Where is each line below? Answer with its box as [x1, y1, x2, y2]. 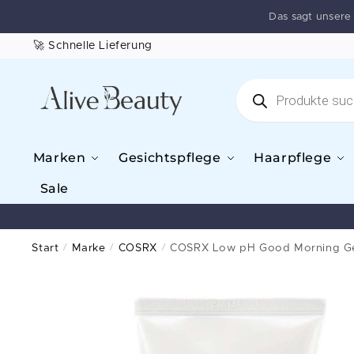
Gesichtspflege [119, 150, 221, 165]
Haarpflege [254, 150, 332, 165]
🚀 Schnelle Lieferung [32, 40, 153, 51]
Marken [32, 150, 86, 165]
